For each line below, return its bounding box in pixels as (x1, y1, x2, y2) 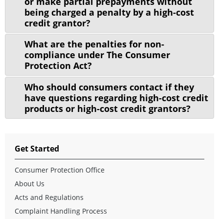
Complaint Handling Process (15, 206, 107, 216)
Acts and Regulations (15, 192, 84, 202)
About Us (15, 178, 44, 188)
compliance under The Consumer (24, 49, 170, 61)
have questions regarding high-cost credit (24, 91, 208, 104)
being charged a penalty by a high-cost (24, 6, 194, 18)
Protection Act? (24, 60, 92, 72)
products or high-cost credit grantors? (24, 102, 191, 114)
